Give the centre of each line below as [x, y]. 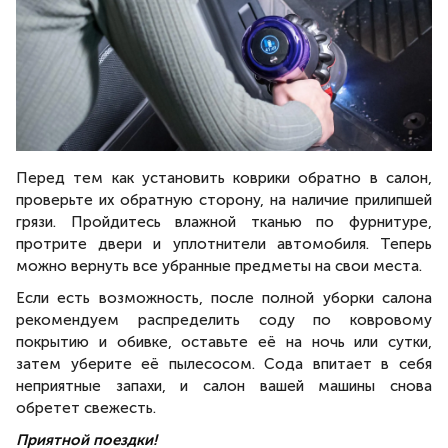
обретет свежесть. [88, 407]
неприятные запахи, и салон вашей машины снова [224, 385]
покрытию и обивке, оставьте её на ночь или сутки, [224, 341]
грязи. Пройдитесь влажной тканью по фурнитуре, [224, 221]
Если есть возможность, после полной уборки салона [224, 297]
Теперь [406, 243]
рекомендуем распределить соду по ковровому [224, 319]
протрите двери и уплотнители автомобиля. [198, 243]
